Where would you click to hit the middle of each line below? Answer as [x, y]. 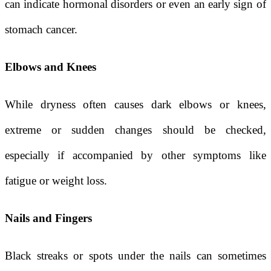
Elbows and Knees [51, 67]
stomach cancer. [41, 29]
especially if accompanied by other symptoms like [135, 155]
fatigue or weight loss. [56, 180]
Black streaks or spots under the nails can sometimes [135, 255]
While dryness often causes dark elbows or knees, [135, 104]
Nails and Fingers [48, 218]
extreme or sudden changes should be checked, [135, 129]
